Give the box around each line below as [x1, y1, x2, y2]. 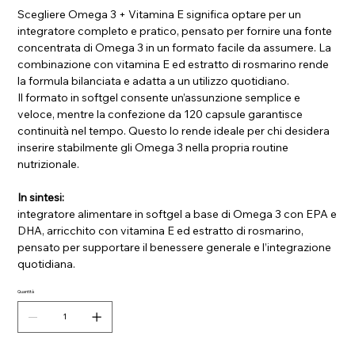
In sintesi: [17, 189, 65, 204]
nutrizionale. [17, 156, 80, 171]
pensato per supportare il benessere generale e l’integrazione [17, 239, 332, 254]
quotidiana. [17, 256, 76, 271]
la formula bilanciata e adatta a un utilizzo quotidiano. [17, 73, 290, 88]
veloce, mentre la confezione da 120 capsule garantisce [17, 106, 303, 121]
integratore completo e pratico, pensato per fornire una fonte [17, 23, 333, 38]
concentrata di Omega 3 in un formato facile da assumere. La [17, 40, 332, 55]
